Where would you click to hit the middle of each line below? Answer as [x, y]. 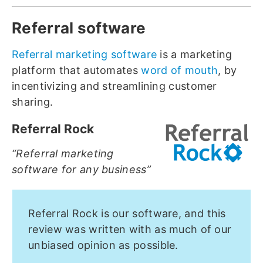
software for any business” [81, 170]
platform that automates [77, 70]
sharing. [33, 102]
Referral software [79, 28]
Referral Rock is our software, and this [127, 214]
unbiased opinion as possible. [103, 245]
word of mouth [180, 70]
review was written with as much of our [130, 230]
